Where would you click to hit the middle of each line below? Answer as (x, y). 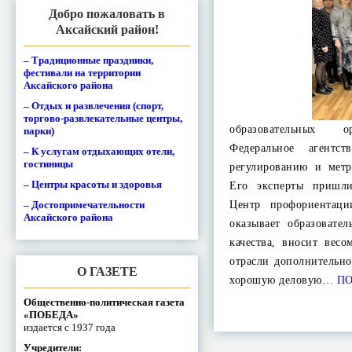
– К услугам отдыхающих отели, (99, 151)
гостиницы (48, 163)
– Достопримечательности (84, 204)
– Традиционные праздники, (88, 60)
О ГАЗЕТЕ (107, 271)
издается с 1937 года (70, 327)
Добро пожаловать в (107, 13)
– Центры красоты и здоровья (93, 184)
